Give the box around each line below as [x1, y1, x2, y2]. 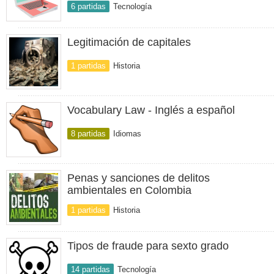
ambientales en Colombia [67, 184, 191, 196]
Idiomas [113, 129, 141, 138]
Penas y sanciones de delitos [67, 172, 210, 184]
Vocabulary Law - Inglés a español [67, 104, 235, 116]
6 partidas [71, 2, 106, 11]
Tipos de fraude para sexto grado [67, 240, 229, 252]
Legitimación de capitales [67, 36, 191, 48]
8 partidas [71, 129, 106, 138]
